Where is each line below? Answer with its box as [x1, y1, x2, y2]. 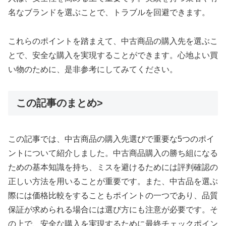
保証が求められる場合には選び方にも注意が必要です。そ [8, 205, 218, 214]
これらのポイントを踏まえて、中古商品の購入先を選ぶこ [8, 36, 218, 45]
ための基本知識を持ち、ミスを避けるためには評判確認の [8, 162, 218, 172]
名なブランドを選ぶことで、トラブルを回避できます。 [8, 8, 210, 17]
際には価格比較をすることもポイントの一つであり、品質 [8, 191, 218, 200]
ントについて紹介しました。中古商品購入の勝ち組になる [8, 148, 218, 157]
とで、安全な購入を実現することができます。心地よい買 [8, 50, 218, 60]
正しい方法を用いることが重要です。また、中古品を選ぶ [8, 177, 218, 186]
